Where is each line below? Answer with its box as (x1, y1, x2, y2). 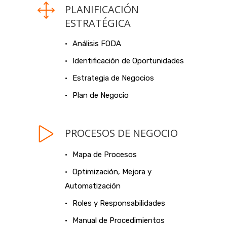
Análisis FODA (72, 39, 121, 48)
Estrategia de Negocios (72, 73, 154, 83)
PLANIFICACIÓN (65, 3, 139, 16)
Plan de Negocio (72, 91, 129, 100)
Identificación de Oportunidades (72, 56, 184, 65)
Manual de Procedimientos (72, 216, 165, 225)
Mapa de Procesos (72, 150, 137, 159)
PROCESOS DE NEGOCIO (65, 126, 178, 140)
